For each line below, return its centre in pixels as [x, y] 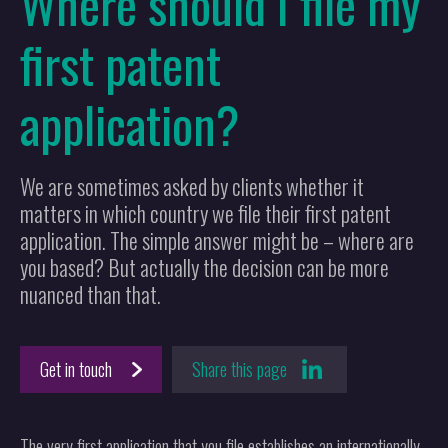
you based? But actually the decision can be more [204, 266]
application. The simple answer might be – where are [217, 239]
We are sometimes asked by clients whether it [192, 185]
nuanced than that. [90, 293]
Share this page [239, 368]
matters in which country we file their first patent [205, 212]
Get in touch [76, 368]
